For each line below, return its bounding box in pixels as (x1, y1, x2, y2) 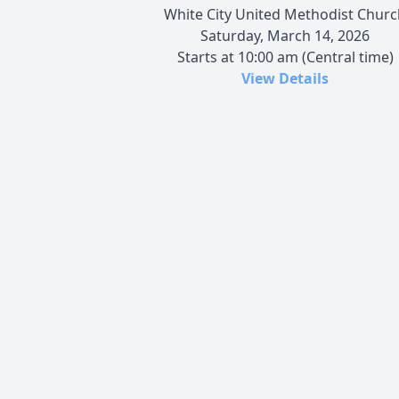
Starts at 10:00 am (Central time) (176, 46, 394, 67)
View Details (241, 68, 329, 88)
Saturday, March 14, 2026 (200, 25, 370, 45)
